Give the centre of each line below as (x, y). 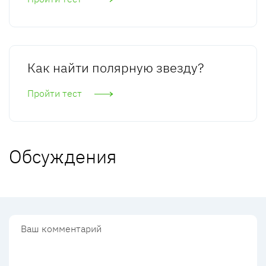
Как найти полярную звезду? (115, 67)
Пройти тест (55, 93)
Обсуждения (63, 156)
